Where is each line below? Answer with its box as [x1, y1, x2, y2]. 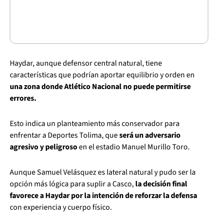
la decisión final [135, 179, 187, 190]
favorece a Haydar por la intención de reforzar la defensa [10, 190, 197, 201]
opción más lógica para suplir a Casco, [10, 179, 135, 190]
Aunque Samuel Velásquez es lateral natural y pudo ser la [10, 167, 196, 178]
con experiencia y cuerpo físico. [10, 202, 112, 213]
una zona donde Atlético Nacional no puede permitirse [10, 81, 191, 92]
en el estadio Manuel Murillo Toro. [77, 142, 190, 153]
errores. [10, 93, 36, 104]
